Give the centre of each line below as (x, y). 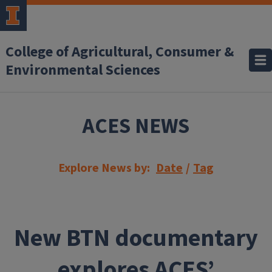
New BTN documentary (136, 238)
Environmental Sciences (83, 70)
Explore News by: (104, 168)
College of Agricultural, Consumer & (120, 52)
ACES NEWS (136, 126)
